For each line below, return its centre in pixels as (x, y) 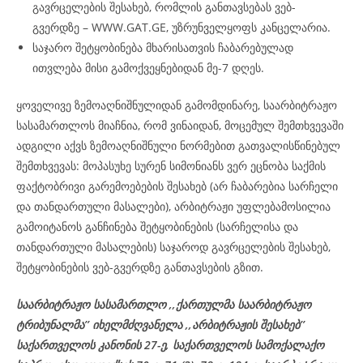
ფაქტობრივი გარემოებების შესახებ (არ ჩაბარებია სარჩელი (177, 186)
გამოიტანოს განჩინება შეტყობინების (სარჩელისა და (157, 226)
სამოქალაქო (289, 345)
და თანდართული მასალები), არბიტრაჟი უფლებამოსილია (173, 206)
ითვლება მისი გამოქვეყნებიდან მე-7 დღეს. (148, 68)
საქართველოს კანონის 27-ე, (94, 345)
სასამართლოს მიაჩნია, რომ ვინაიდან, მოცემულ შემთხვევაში (180, 125)
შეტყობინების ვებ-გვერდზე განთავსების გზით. (140, 267)
